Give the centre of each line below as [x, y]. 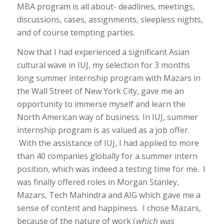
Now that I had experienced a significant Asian [103, 52]
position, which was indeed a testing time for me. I [111, 169]
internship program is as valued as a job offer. [103, 130]
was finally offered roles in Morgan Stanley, [98, 182]
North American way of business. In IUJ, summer [107, 117]
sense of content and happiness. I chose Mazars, [109, 208]
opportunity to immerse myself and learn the [101, 104]
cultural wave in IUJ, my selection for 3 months [103, 65]
